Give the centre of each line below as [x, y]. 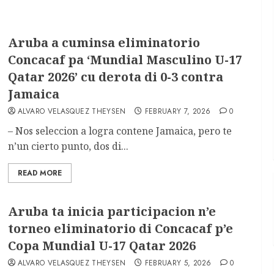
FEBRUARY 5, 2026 [178, 263]
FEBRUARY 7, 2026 [178, 111]
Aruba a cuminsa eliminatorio [104, 43]
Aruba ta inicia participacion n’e [112, 211]
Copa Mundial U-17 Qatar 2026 [102, 245]
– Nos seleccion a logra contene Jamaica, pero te [120, 131]
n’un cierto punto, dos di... [68, 146]
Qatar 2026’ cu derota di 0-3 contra [116, 77]
